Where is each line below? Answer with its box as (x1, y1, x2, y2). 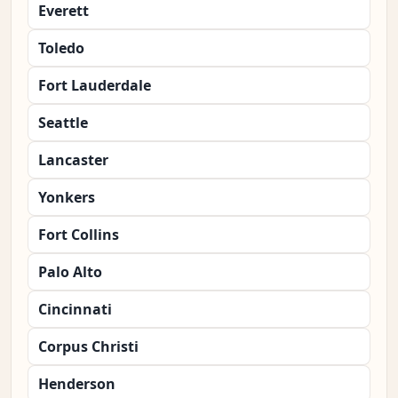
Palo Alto (38, 262, 102, 283)
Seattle (38, 113, 88, 133)
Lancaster (38, 150, 108, 171)
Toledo (38, 38, 84, 59)
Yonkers (38, 187, 95, 208)
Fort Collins (38, 225, 119, 245)
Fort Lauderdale (38, 76, 151, 96)
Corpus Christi (38, 337, 139, 357)
